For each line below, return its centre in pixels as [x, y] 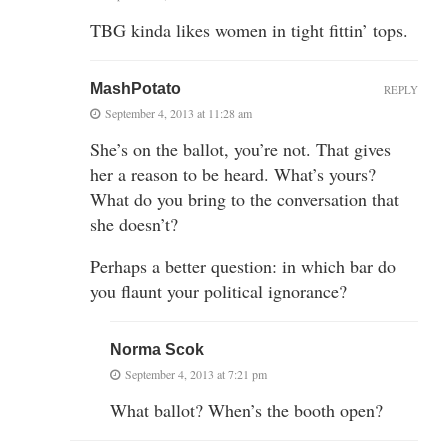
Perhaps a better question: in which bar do [243, 265]
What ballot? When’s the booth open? [246, 409]
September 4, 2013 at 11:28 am [178, 112]
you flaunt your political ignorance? [218, 290]
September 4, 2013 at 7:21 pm [196, 373]
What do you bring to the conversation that [244, 198]
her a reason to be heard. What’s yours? [233, 173]
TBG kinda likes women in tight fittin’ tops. [249, 29]
